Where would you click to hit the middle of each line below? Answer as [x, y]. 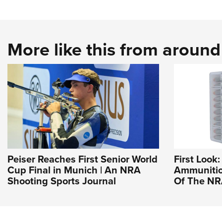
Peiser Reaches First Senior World [83, 159]
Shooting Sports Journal [62, 181]
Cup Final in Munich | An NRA [74, 170]
